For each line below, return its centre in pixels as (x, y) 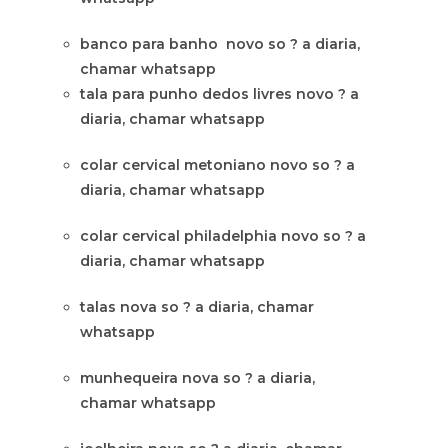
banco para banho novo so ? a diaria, (220, 44)
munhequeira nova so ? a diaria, (197, 378)
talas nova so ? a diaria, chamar (197, 307)
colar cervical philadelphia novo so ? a (223, 236)
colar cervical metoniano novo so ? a (217, 165)
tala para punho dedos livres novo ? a (219, 94)
